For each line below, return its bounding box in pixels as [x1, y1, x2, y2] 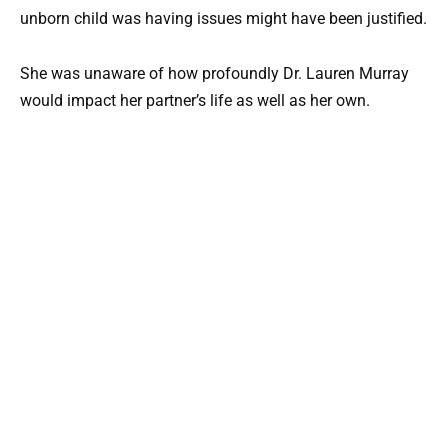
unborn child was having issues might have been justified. [20, 9, 427, 29]
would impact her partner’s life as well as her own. [20, 90, 370, 110]
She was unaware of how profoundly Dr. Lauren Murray [20, 63, 409, 83]
